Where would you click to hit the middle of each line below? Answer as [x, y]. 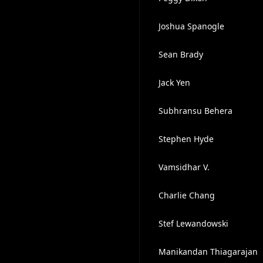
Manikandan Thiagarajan [208, 252]
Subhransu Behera [195, 111]
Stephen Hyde [186, 139]
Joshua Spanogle [191, 26]
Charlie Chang [186, 195]
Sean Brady [181, 54]
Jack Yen [174, 82]
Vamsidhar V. [184, 167]
